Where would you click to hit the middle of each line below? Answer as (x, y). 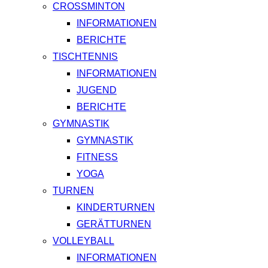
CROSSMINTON (89, 7)
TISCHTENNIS (85, 57)
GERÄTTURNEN (114, 224)
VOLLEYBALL (83, 241)
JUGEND (97, 90)
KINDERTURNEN (116, 208)
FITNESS (97, 157)
